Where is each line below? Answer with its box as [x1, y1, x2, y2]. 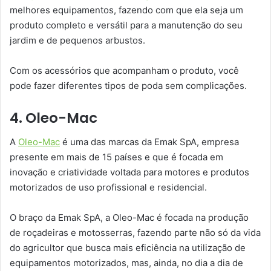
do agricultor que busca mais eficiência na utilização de [10, 242, 246, 254]
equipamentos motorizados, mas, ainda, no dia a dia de [10, 257, 243, 269]
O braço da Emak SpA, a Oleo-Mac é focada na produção [10, 212, 249, 224]
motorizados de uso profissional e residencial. [10, 181, 207, 194]
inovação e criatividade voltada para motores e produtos [10, 166, 249, 178]
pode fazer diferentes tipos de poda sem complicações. [10, 79, 247, 91]
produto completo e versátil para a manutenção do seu [10, 19, 243, 31]
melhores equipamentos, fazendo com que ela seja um [10, 4, 243, 16]
